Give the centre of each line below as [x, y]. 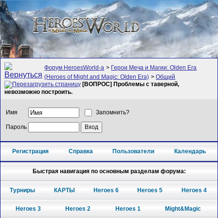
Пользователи [134, 152]
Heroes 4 [194, 190]
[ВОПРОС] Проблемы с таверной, [131, 84]
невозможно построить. [39, 92]
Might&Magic [183, 209]
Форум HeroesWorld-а [74, 68]
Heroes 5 [150, 190]
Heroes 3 [28, 209]
